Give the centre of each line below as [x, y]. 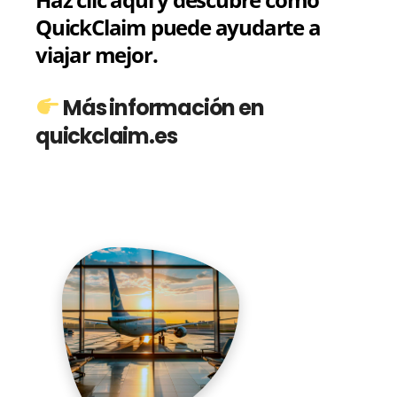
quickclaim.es [106, 136]
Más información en [162, 107]
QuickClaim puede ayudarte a [178, 27]
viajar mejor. [97, 54]
